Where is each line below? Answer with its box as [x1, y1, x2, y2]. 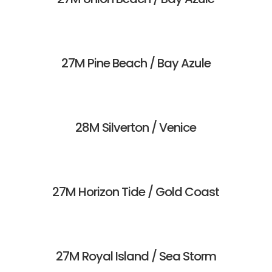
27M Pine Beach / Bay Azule [61, 55, 211, 72]
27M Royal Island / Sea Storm [55, 248, 216, 265]
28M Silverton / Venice [75, 119, 197, 137]
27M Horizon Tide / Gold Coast [52, 183, 220, 201]
